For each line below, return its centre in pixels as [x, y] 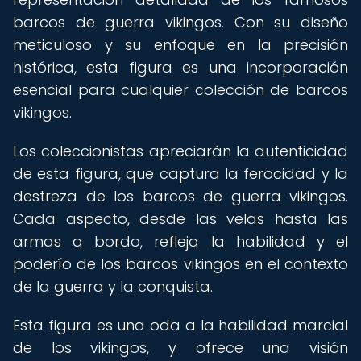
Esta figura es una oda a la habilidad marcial [180, 325]
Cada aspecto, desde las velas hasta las [180, 219]
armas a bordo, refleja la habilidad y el [180, 241]
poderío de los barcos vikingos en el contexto [180, 264]
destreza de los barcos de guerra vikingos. [180, 196]
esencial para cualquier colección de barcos [180, 90]
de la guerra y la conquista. [113, 286]
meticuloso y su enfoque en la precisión [180, 45]
